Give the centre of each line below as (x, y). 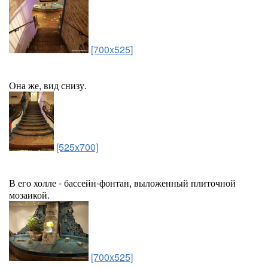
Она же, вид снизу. (48, 85)
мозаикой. (29, 195)
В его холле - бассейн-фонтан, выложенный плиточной (122, 183)
